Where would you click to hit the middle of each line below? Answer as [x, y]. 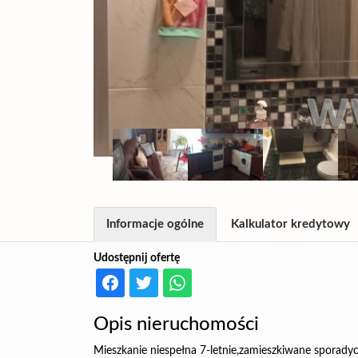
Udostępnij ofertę [137, 258]
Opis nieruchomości [176, 324]
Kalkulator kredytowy [290, 224]
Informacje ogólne [155, 224]
